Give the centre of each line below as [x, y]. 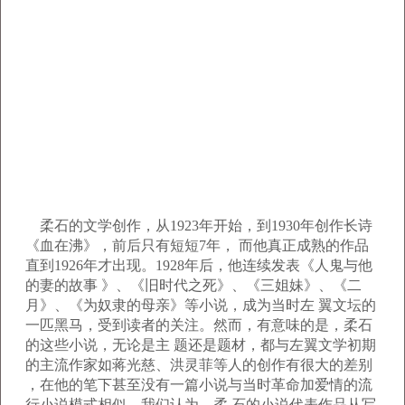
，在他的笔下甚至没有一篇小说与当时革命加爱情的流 [199, 385]
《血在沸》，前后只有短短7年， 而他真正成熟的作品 [197, 245]
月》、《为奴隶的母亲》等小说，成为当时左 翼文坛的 [201, 305]
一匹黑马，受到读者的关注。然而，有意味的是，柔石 [199, 325]
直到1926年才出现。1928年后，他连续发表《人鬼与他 [199, 265]
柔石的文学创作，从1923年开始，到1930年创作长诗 [199, 226]
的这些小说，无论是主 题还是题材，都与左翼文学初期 [201, 345]
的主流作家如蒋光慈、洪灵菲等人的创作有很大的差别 [199, 365]
